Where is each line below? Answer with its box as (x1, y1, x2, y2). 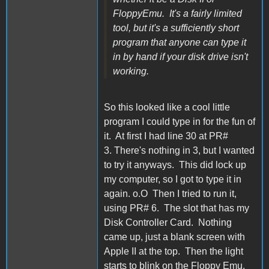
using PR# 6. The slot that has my (104, 202, 249, 213)
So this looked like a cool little (104, 101, 230, 112)
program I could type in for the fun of (104, 116, 255, 127)
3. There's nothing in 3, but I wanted (104, 145, 255, 156)
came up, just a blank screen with (104, 231, 245, 242)
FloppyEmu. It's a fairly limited (113, 8, 242, 19)
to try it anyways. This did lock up (104, 159, 246, 170)
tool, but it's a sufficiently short (113, 22, 239, 33)
